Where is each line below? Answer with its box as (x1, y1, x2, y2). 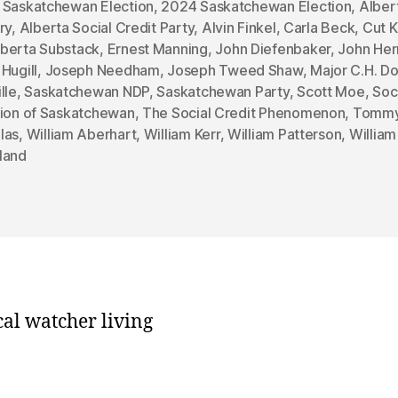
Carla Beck (283, 19, 355, 37)
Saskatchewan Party (156, 83, 290, 101)
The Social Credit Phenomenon (142, 104, 346, 123)
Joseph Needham (44, 61, 160, 80)
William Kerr (143, 125, 220, 144)
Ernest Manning (107, 40, 208, 59)
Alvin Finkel (201, 19, 276, 37)
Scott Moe (297, 83, 365, 101)
